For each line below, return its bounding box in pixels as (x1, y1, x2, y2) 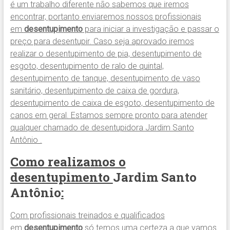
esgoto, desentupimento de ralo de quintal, (10, 61, 164, 71)
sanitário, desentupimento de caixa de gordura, (10, 86, 179, 96)
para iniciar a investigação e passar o (82, 24, 219, 34)
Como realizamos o (10, 154, 126, 170)
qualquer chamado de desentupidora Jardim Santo (10, 123, 194, 133)
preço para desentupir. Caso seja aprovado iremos (10, 36, 194, 47)
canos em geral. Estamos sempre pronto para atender (10, 110, 207, 121)
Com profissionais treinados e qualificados (10, 210, 165, 221)
